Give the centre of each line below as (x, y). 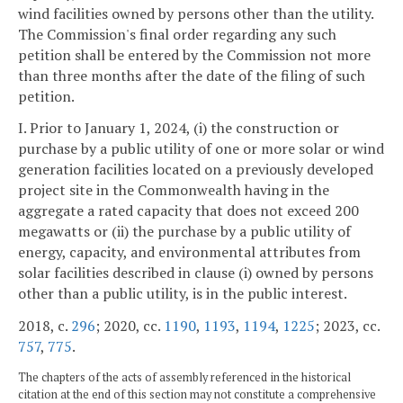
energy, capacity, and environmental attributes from (189, 252)
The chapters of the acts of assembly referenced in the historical (184, 378)
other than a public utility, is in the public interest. (183, 294)
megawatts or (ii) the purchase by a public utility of (184, 232)
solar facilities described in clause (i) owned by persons (196, 273)
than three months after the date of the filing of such (192, 75)
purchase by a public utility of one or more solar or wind (201, 149)
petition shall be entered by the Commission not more (194, 54)
